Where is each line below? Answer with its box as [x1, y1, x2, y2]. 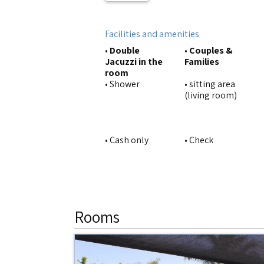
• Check [184, 134, 213, 146]
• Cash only [105, 134, 148, 146]
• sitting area [184, 78, 235, 90]
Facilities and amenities [105, 28, 199, 40]
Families [184, 55, 219, 68]
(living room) [184, 89, 237, 101]
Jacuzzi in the [105, 55, 163, 68]
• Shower [105, 78, 140, 90]
